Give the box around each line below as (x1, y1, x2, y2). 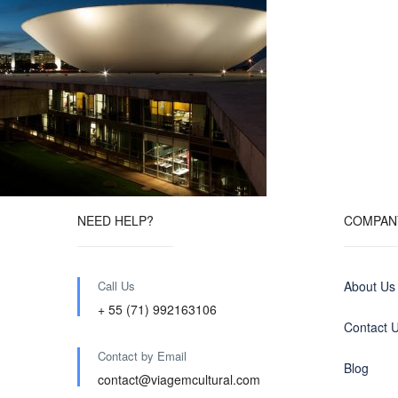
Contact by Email (98, 347, 187, 365)
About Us (344, 277, 395, 296)
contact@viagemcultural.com (98, 370, 260, 389)
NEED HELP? (77, 211, 154, 230)
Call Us (98, 277, 135, 295)
